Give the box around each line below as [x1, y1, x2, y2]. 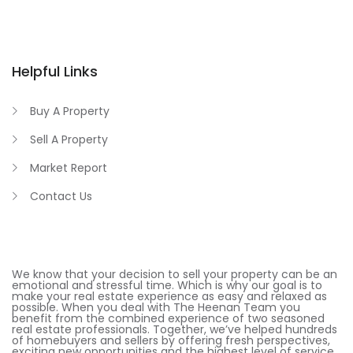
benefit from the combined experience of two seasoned [12, 310, 325, 326]
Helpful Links [12, 61, 98, 81]
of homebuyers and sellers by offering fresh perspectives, [12, 332, 330, 348]
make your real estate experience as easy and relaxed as [12, 288, 327, 304]
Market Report [30, 159, 107, 176]
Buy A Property [30, 102, 110, 119]
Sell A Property [30, 131, 108, 147]
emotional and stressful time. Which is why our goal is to [12, 277, 322, 293]
